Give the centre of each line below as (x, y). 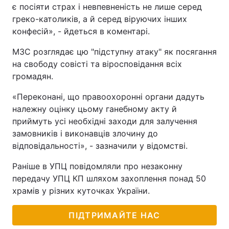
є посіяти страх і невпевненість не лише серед (107, 7)
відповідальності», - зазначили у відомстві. (100, 146)
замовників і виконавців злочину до (85, 133)
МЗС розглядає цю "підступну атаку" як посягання (114, 52)
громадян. (33, 76)
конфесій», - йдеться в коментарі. (81, 31)
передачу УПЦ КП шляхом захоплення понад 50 (109, 178)
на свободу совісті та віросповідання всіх (97, 64)
